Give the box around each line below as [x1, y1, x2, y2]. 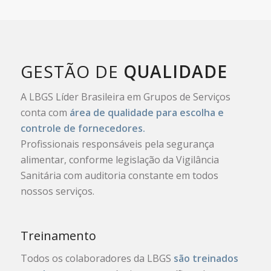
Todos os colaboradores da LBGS [20, 252, 174, 266]
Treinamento [20, 227, 96, 244]
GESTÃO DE [20, 60, 123, 83]
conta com [20, 105, 70, 119]
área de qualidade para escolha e [69, 105, 224, 119]
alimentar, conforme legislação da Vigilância [20, 152, 219, 166]
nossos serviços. [20, 184, 94, 198]
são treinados [173, 252, 238, 266]
